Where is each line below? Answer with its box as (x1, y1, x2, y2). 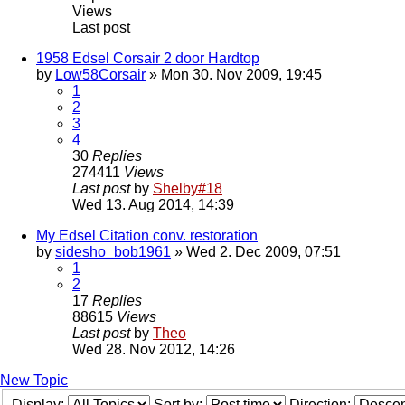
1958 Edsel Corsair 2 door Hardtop (36, 51, 259, 67)
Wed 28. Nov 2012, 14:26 (72, 342, 235, 358)
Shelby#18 (153, 181, 222, 197)
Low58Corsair (55, 67, 146, 83)
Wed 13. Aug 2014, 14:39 (72, 197, 234, 213)
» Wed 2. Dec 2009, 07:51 (171, 244, 341, 260)
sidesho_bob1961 (55, 244, 171, 260)
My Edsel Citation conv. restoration (36, 228, 258, 244)
